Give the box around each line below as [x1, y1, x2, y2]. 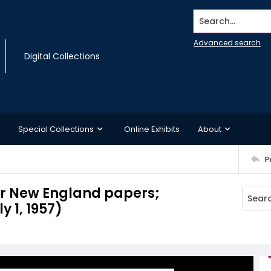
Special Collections [18, 123, 94, 135]
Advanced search [194, 38, 261, 48]
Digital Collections [24, 50, 100, 62]
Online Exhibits [124, 123, 180, 135]
